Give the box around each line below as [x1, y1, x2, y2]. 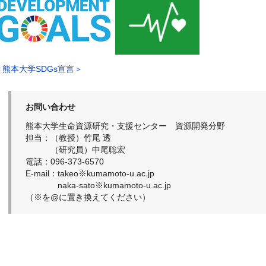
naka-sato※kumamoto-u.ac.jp [26, 180, 172, 191]
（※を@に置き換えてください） [26, 192, 151, 202]
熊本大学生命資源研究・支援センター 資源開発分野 [26, 121, 226, 131]
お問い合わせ [26, 102, 76, 112]
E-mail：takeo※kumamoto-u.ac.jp [26, 169, 155, 179]
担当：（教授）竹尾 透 [26, 133, 112, 143]
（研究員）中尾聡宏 [26, 145, 126, 155]
